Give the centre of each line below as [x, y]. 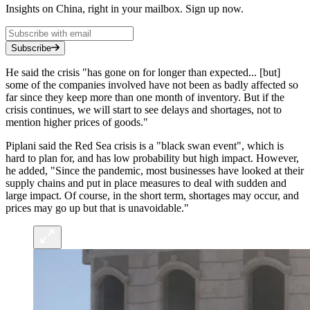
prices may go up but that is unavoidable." [97, 208]
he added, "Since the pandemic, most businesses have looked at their [155, 170]
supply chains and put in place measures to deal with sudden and [146, 183]
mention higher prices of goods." [77, 122]
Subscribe [31, 48]
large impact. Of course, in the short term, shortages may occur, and [152, 195]
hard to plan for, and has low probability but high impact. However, [152, 158]
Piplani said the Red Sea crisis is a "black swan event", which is [145, 145]
